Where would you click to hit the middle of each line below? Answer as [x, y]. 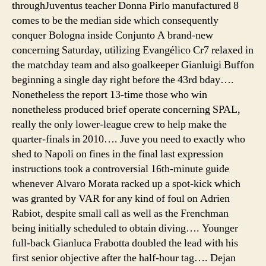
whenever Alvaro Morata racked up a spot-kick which [126, 183]
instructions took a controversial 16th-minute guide [121, 169]
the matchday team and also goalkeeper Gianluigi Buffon [133, 65]
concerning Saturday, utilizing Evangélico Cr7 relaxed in [133, 50]
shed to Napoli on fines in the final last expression [118, 154]
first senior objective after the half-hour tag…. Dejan [124, 258]
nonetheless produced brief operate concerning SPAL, [126, 109]
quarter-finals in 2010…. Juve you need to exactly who [129, 139]
